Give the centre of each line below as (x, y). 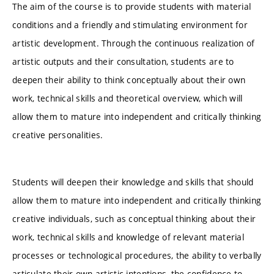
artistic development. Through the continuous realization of (134, 43)
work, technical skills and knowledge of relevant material (128, 237)
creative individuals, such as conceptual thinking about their (134, 219)
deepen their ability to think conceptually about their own (129, 80)
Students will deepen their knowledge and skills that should (133, 182)
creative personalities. (58, 135)
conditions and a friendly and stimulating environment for (130, 24)
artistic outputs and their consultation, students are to (123, 61)
